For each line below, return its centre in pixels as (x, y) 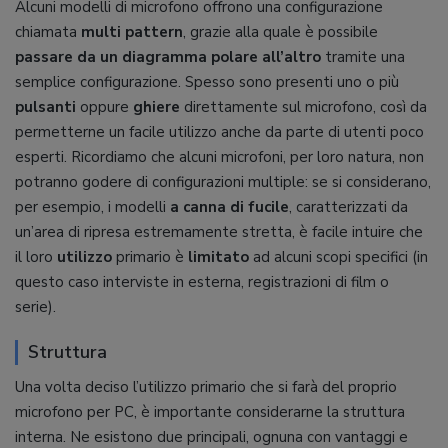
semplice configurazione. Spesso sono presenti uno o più (207, 81)
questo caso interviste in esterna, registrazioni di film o (202, 281)
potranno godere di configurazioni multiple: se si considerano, (223, 181)
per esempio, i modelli (92, 206)
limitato (218, 256)
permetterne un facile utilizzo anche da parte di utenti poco (219, 131)
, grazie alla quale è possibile (280, 31)
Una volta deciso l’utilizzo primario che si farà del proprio (206, 386)
